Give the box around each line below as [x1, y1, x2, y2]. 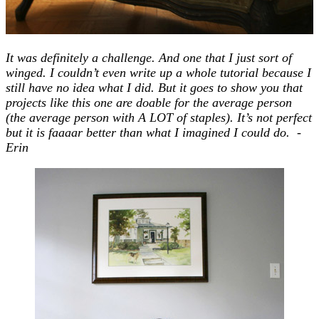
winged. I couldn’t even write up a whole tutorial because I [6, 65, 311, 80]
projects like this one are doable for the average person [6, 95, 292, 110]
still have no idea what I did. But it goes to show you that [6, 80, 303, 95]
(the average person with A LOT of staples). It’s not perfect [6, 110, 312, 125]
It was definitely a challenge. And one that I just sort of [6, 50, 292, 65]
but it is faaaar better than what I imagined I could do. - [6, 125, 301, 140]
